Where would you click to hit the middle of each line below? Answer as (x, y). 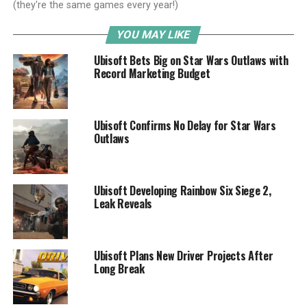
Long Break (119, 269)
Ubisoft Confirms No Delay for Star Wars (185, 126)
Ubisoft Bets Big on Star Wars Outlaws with (191, 61)
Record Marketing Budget (152, 74)
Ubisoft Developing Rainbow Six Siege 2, (182, 191)
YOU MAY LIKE (154, 35)
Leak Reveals (123, 204)
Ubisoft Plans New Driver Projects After (183, 256)
